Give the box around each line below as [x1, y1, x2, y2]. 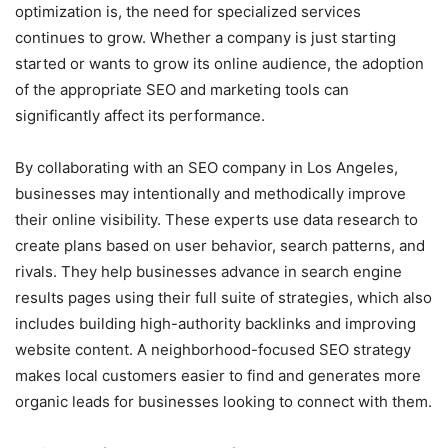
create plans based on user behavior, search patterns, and [15, 236, 425, 256]
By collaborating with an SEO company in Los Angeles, [15, 158, 398, 178]
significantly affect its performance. [15, 106, 265, 126]
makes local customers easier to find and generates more [15, 366, 421, 386]
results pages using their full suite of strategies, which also [15, 288, 432, 308]
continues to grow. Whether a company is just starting [15, 28, 396, 48]
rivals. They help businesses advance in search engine [15, 262, 402, 282]
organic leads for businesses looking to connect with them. [15, 392, 432, 412]
